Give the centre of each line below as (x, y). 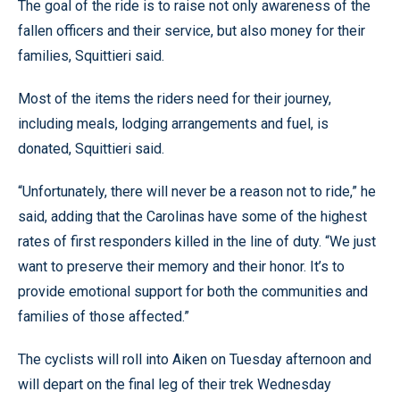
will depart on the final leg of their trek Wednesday (175, 384)
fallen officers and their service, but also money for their (192, 31)
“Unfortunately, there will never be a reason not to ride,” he (197, 192)
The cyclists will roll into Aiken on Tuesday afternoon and (195, 359)
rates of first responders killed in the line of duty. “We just (197, 242)
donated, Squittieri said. (91, 149)
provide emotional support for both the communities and (193, 292)
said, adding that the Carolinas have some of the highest (192, 217)
